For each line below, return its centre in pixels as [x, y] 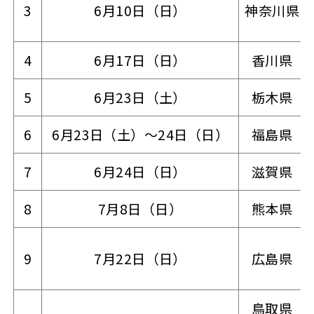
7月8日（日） [141, 209]
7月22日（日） [140, 258]
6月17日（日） [140, 60]
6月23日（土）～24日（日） [140, 134]
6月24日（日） [140, 171]
